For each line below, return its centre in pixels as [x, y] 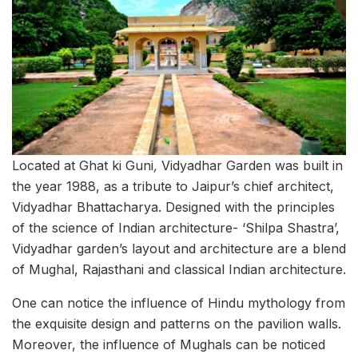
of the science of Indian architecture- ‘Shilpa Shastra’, [176, 228]
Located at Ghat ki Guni [83, 166]
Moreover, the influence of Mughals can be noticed [169, 345]
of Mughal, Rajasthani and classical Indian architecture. [179, 270]
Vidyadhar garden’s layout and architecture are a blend [179, 249]
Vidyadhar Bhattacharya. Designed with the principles [173, 207]
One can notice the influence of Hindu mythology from [179, 303]
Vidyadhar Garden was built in [252, 166]
